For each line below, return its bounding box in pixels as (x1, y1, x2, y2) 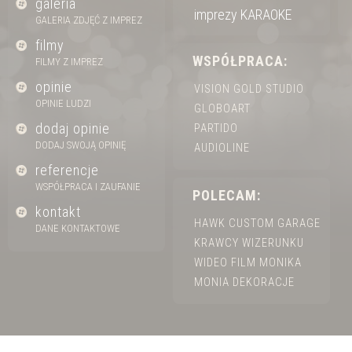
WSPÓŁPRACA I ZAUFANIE (35, 181, 141, 192)
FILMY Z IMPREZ (35, 56, 103, 68)
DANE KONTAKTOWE (35, 222, 120, 234)
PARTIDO (194, 122, 238, 135)
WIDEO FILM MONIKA (194, 256, 302, 269)
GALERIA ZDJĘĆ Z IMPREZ (35, 14, 142, 26)
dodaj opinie (35, 120, 110, 137)
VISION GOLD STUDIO (194, 82, 304, 96)
